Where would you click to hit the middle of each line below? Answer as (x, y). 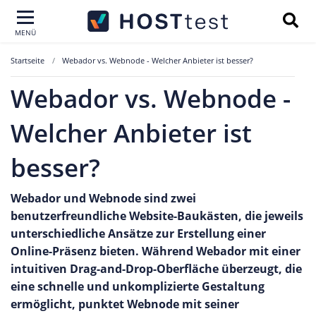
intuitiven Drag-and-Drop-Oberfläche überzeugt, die (156, 269)
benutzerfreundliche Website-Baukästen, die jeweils (157, 216)
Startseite (28, 60)
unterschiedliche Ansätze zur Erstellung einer (138, 233)
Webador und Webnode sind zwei (103, 198)
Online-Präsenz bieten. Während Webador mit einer (156, 251)
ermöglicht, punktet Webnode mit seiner (125, 304)
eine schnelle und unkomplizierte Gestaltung (138, 286)
